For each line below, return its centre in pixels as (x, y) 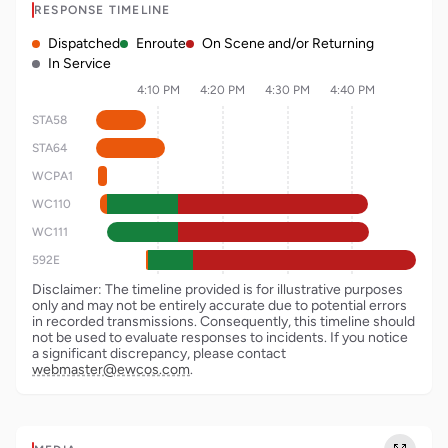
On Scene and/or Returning (288, 43)
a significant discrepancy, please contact (159, 353)
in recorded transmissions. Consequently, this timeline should (223, 321)
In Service (79, 63)
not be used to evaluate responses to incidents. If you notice (220, 337)
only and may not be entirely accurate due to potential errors (219, 305)
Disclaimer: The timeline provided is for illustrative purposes (217, 289)
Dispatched (84, 43)
